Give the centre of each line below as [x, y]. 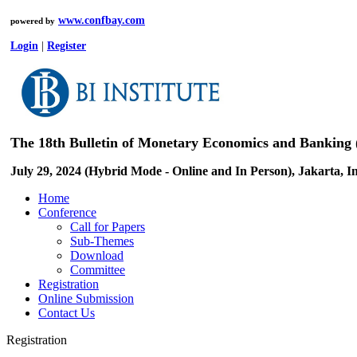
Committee [98, 270]
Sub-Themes [102, 241]
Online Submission [86, 298]
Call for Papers [108, 227]
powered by [33, 21]
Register [67, 46]
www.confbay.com [102, 20]
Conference [67, 212]
